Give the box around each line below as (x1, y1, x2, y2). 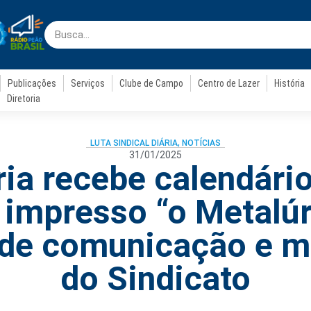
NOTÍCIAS (182, 138, 221, 148)
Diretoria (6, 93, 40, 104)
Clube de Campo (119, 78, 184, 89)
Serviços (71, 78, 106, 89)
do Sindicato (60, 259, 251, 299)
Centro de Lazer (198, 78, 260, 89)
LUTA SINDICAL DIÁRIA (90, 138, 178, 148)
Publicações (8, 78, 57, 89)
